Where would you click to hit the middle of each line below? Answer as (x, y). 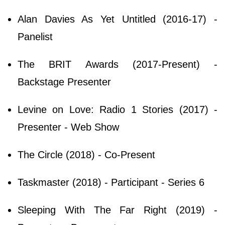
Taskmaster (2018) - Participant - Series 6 (111, 182)
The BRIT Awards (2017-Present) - (118, 64)
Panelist (35, 36)
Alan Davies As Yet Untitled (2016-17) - (118, 19)
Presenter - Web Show (68, 127)
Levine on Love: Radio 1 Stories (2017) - (118, 109)
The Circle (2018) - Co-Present (86, 154)
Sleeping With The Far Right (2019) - (118, 210)
